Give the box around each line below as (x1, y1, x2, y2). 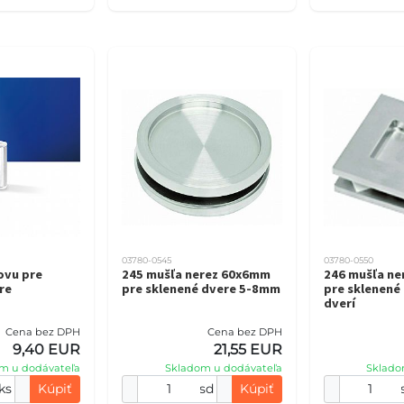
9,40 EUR (13, 341, 81, 358)
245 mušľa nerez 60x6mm (122, 266, 271, 282)
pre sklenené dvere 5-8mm (122, 280, 281, 297)
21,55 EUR (213, 341, 282, 358)
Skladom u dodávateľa (164, 362, 282, 374)
